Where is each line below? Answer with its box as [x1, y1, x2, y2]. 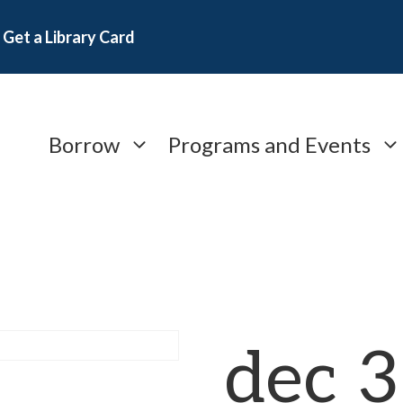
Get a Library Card [3, 27, 135, 47]
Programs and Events [168, 130, 371, 157]
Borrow [49, 130, 120, 157]
